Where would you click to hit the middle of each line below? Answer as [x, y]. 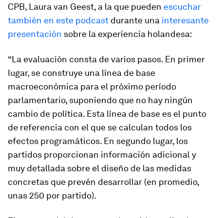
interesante [185, 20]
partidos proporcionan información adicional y [102, 154]
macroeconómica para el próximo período [92, 86]
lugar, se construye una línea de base [82, 73]
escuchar [182, 7]
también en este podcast [58, 20]
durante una [135, 20]
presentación [35, 34]
